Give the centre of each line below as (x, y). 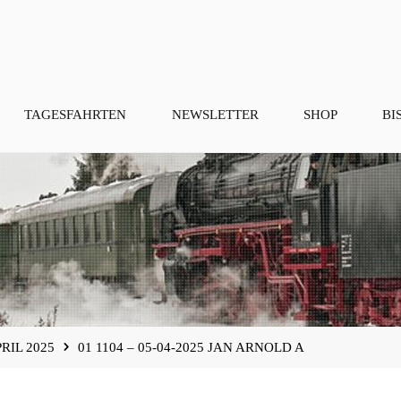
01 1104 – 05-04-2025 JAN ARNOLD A (191, 346)
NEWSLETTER (215, 114)
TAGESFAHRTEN (76, 114)
